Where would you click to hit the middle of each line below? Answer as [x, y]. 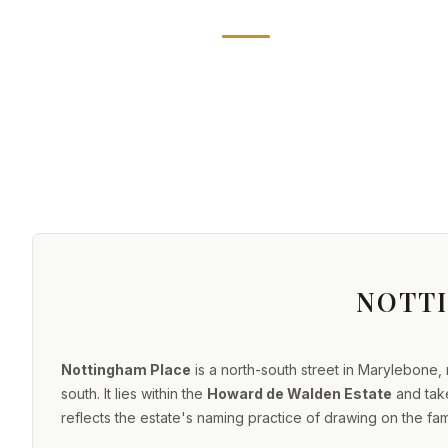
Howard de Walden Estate [299, 393]
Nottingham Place [126, 369]
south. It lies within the [134, 393]
